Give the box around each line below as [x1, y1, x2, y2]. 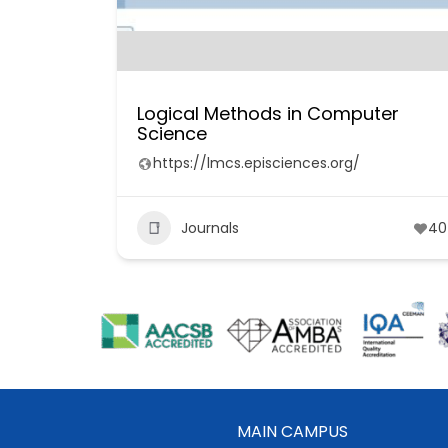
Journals [181, 217, 239, 238]
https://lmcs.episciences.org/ [153, 153, 360, 173]
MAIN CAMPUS [236, 419, 348, 443]
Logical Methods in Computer [137, 101, 399, 126]
